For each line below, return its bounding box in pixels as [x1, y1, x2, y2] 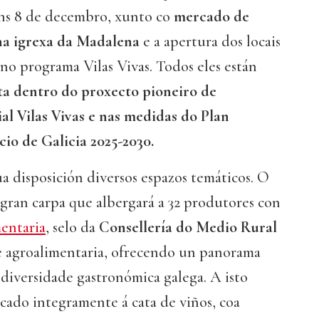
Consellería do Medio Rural [99, 218, 277, 237]
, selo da [46, 218, 99, 237]
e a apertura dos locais [140, 32, 281, 51]
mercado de [174, 7, 249, 26]
